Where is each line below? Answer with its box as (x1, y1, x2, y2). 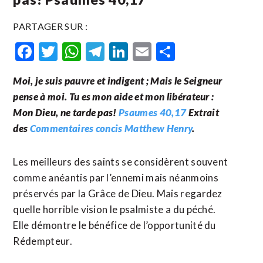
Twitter (58, 40, 120, 63)
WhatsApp (81, 40, 170, 63)
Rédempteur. (13, 235, 72, 247)
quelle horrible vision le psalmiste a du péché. (13, 203, 216, 215)
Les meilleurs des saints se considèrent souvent (13, 156, 228, 168)
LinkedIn (128, 40, 199, 63)
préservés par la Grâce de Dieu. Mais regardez (13, 187, 222, 200)
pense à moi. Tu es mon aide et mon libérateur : (13, 90, 214, 103)
